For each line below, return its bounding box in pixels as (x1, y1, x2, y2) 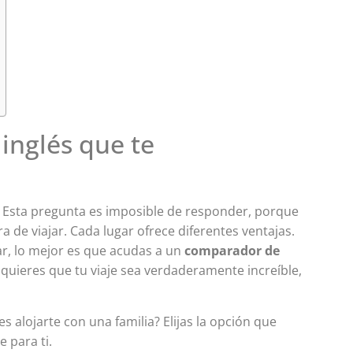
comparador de (184, 242, 281, 260)
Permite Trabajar (168, 150, 269, 169)
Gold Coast (173, 97, 239, 115)
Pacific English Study (172, 124, 295, 142)
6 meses (168, 181, 217, 199)
